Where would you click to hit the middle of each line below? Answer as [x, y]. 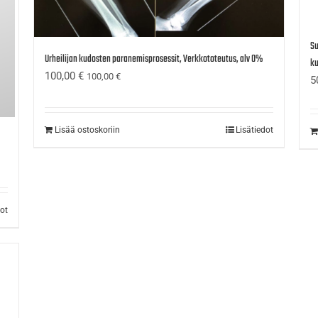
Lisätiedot [254, 130]
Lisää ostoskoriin [88, 130]
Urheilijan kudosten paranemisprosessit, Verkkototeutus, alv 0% [154, 60]
